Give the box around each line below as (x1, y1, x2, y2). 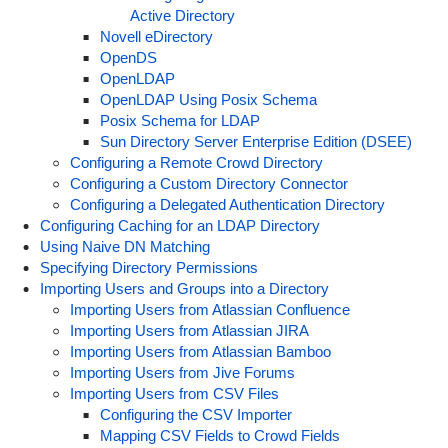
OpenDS (99, 49, 157, 66)
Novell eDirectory (99, 28, 213, 45)
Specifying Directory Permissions (39, 259, 258, 276)
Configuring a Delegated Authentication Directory (69, 196, 386, 213)
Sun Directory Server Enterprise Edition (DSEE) (99, 133, 412, 150)
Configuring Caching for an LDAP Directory (39, 217, 320, 234)
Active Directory (129, 7, 235, 24)
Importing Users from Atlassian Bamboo (69, 343, 332, 360)
